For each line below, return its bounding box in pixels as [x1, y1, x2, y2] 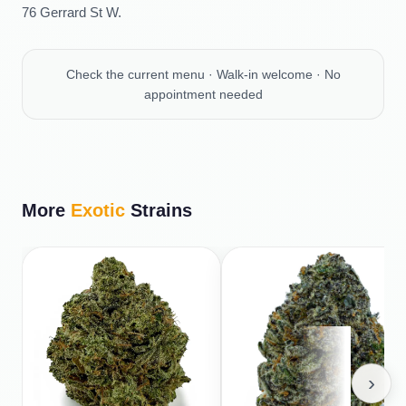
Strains [125, 200, 192, 220]
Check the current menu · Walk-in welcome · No [65, 67, 341, 82]
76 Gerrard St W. [22, 5, 121, 20]
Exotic [71, 200, 125, 220]
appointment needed [143, 87, 263, 101]
